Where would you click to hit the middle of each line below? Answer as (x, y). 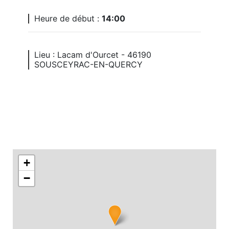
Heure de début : (68, 18)
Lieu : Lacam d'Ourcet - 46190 (93, 54)
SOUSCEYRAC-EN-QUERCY (88, 64)
